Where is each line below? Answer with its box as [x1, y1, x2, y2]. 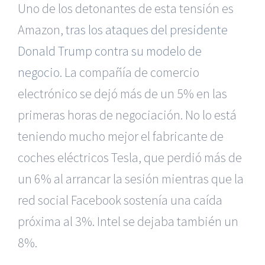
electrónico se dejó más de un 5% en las [18, 85, 227, 102]
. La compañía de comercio [60, 64, 199, 81]
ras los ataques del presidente [70, 21, 228, 38]
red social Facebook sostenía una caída [18, 192, 222, 209]
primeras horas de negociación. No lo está [18, 106, 237, 124]
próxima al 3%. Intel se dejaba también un [18, 213, 238, 230]
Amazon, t [18, 21, 70, 38]
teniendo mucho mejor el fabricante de [18, 128, 224, 145]
